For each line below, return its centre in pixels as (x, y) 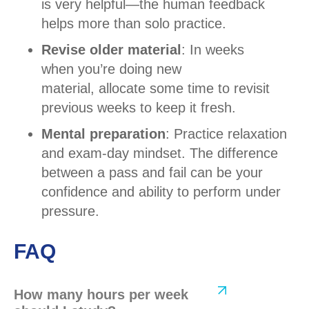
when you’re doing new (111, 69)
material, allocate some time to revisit (156, 88)
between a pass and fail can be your (152, 172)
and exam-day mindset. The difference (160, 153)
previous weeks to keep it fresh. (139, 107)
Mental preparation (103, 133)
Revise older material (111, 49)
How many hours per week (101, 294)
